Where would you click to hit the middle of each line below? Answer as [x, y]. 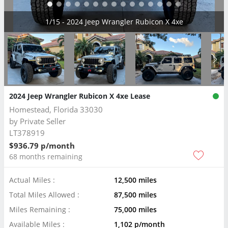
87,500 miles [135, 195]
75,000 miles [135, 209]
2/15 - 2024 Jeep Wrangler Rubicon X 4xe [114, 22]
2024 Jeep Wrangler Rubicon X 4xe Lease [80, 96]
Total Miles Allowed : [44, 195]
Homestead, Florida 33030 [56, 109]
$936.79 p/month [42, 146]
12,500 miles [135, 180]
